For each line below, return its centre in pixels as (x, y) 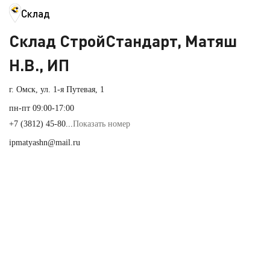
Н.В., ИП (39, 65)
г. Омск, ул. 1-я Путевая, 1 (57, 90)
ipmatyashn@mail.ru (45, 143)
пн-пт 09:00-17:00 (42, 108)
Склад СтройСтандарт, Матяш (123, 41)
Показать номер (102, 124)
